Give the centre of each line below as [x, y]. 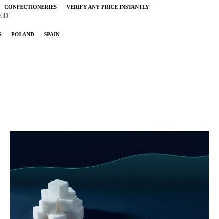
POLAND [23, 34]
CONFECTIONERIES [31, 7]
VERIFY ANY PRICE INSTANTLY [108, 7]
